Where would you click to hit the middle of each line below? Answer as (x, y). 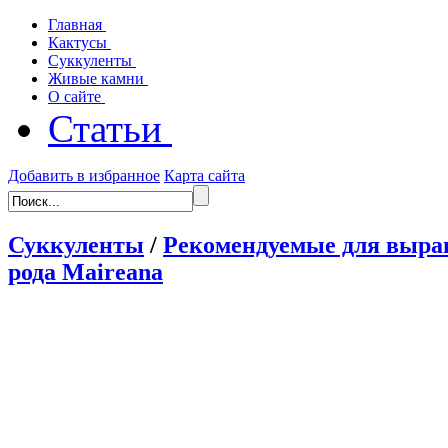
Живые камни (98, 78)
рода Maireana (85, 271)
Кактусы (79, 42)
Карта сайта (204, 175)
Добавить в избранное (84, 175)
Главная (77, 24)
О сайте (76, 96)
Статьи (110, 128)
